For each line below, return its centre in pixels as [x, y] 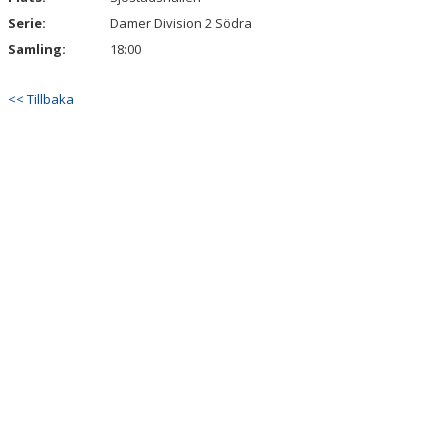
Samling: [37, 49]
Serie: [27, 23]
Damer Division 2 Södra [181, 23]
